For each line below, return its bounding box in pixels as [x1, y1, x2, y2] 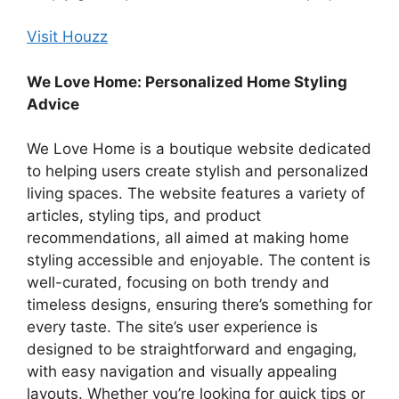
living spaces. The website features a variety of [27, 184, 365, 203]
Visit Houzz [27, 28, 108, 46]
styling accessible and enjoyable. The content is [27, 251, 370, 270]
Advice [27, 94, 79, 113]
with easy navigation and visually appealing [27, 362, 337, 381]
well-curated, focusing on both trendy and [27, 273, 330, 292]
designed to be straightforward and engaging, [27, 340, 357, 359]
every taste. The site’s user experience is [27, 318, 318, 337]
